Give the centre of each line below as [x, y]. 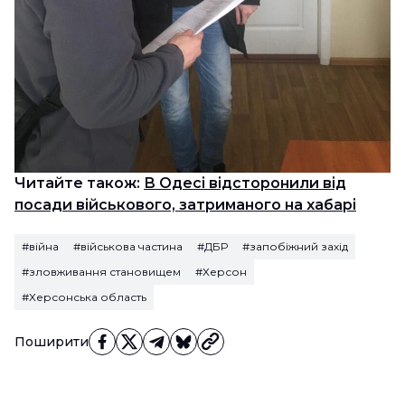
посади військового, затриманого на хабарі [185, 205]
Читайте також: [77, 184]
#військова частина [128, 247]
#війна [40, 247]
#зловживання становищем [101, 272]
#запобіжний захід [295, 247]
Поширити [52, 342]
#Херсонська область [84, 297]
